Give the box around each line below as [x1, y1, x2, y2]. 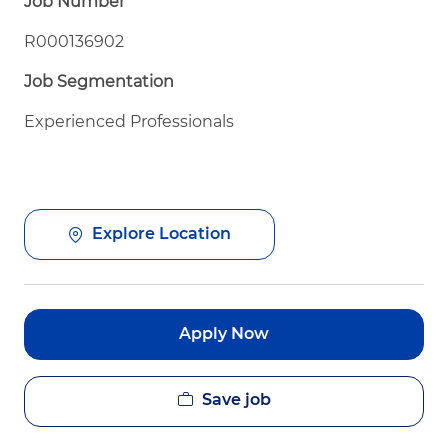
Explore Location [92, 224, 231, 244]
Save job [201, 389, 271, 409]
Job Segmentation [24, 71, 174, 91]
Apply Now [179, 324, 269, 344]
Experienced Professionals [24, 111, 234, 131]
